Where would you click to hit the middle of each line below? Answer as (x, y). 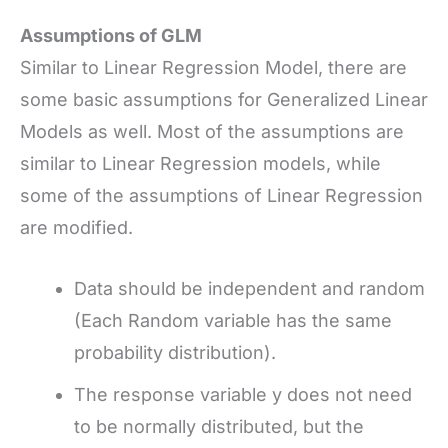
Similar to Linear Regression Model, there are (213, 67)
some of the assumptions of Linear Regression (221, 195)
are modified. (76, 227)
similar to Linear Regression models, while (200, 163)
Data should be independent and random (249, 288)
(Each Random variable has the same (233, 320)
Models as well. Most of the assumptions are (212, 131)
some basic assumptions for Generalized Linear (224, 99)
